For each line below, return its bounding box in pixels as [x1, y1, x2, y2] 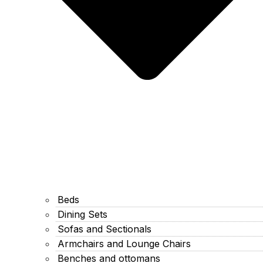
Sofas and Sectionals [58, 222, 151, 235]
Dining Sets [58, 208, 107, 220]
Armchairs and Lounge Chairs [58, 237, 191, 249]
